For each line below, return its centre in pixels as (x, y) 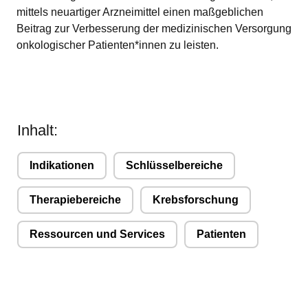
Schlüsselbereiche (174, 165)
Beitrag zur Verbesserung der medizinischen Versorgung (154, 29)
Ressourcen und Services (97, 234)
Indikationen (62, 165)
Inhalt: (37, 130)
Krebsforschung (196, 200)
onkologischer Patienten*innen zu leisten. (118, 45)
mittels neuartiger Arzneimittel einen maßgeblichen (140, 12)
